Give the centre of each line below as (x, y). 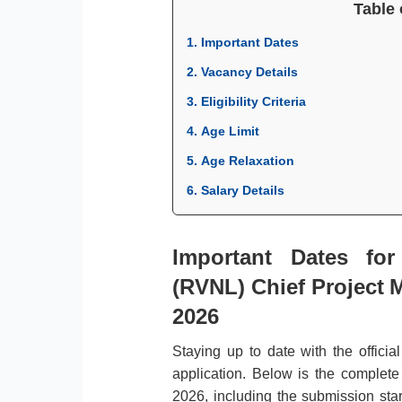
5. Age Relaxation (241, 160)
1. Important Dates (243, 42)
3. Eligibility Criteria (247, 101)
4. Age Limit (223, 131)
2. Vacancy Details (243, 71)
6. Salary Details (236, 190)
